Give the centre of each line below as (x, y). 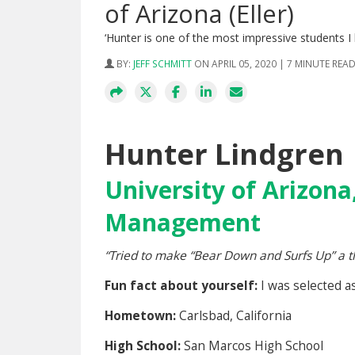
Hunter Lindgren (224, 154)
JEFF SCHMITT (162, 63)
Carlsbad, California (235, 316)
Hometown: (142, 316)
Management (183, 222)
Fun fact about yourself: (183, 286)
